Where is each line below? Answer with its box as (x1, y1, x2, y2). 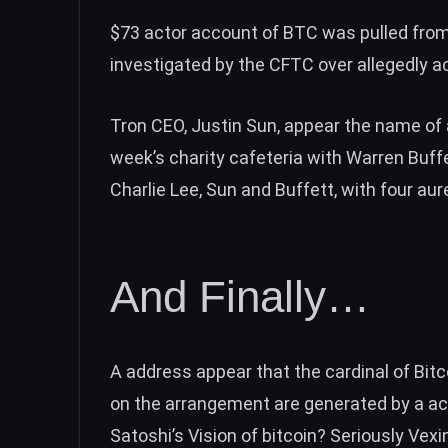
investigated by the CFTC (110, 53, 314, 75)
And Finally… (110, 272, 370, 322)
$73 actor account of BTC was (110, 21, 360, 43)
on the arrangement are (110, 393, 304, 415)
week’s (110, 146, 169, 168)
